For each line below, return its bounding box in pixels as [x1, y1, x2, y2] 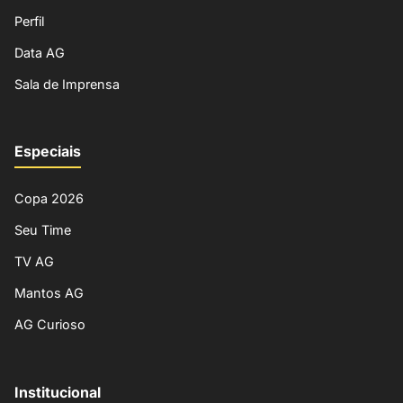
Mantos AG [14, 285, 84, 301]
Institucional [14, 382, 101, 401]
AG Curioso [14, 317, 85, 333]
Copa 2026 [14, 191, 84, 207]
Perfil [14, 13, 44, 30]
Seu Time [14, 222, 71, 238]
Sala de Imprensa [14, 76, 120, 93]
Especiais [14, 142, 81, 161]
